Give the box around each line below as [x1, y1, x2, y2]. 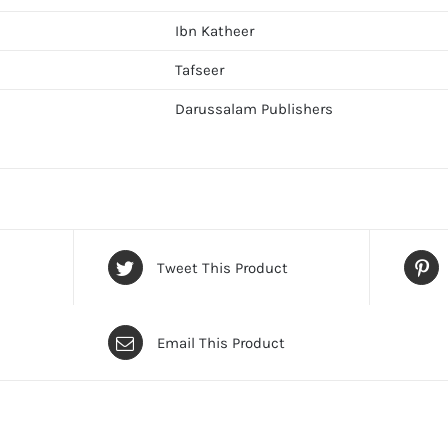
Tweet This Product [156, 258, 288, 277]
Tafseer [175, 61, 224, 79]
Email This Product [156, 333, 285, 352]
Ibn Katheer [175, 22, 254, 40]
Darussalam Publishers [175, 100, 333, 118]
